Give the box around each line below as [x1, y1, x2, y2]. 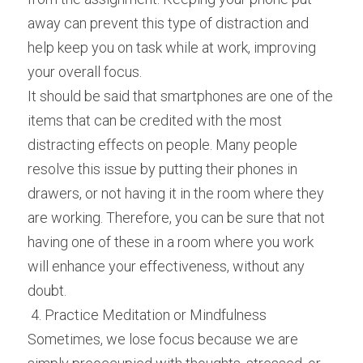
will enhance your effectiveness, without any [28, 258, 305, 275]
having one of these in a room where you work [28, 233, 314, 250]
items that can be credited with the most [28, 112, 282, 129]
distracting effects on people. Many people [28, 136, 297, 153]
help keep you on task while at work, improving [28, 39, 316, 56]
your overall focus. [28, 63, 142, 80]
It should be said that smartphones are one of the [28, 88, 333, 105]
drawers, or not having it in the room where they [28, 185, 324, 202]
